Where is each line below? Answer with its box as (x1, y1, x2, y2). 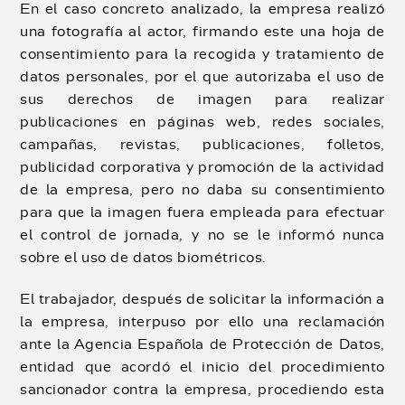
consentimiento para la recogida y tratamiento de (20, 47, 385, 63)
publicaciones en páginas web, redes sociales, (20, 115, 385, 131)
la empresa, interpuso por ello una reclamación (20, 315, 385, 331)
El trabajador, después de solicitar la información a (20, 292, 385, 308)
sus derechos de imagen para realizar (20, 92, 385, 108)
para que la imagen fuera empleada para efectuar (20, 205, 385, 221)
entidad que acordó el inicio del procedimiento (20, 360, 385, 376)
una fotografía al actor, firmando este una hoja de (20, 24, 385, 41)
